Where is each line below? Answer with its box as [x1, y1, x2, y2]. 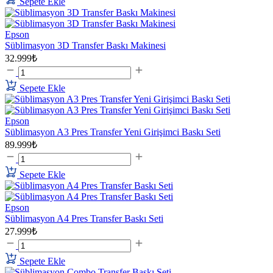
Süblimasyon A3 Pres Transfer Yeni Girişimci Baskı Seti [5, 127, 221, 138]
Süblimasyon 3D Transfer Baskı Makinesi [5, 40, 166, 51]
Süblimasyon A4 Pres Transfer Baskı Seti [5, 213, 163, 224]
